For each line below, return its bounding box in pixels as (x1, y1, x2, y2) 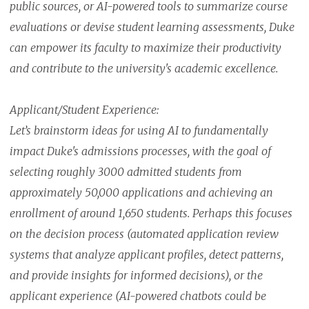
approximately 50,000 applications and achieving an (9, 186, 273, 200)
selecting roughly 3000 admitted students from (9, 165, 242, 179)
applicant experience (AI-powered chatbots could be (9, 289, 266, 303)
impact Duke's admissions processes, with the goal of (9, 144, 271, 159)
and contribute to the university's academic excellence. (9, 61, 278, 76)
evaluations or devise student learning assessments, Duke (9, 20, 295, 34)
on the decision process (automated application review (9, 227, 279, 241)
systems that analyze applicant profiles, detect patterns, (9, 248, 283, 262)
